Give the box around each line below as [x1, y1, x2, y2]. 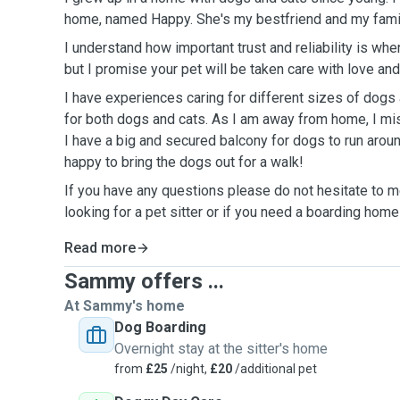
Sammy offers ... [64, 269, 224, 294]
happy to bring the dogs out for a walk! [64, 154, 307, 171]
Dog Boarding [114, 319, 206, 336]
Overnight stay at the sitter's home [114, 340, 328, 357]
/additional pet [232, 362, 317, 376]
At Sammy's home [64, 297, 185, 314]
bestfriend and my [253, 11, 373, 28]
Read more [64, 239, 136, 256]
